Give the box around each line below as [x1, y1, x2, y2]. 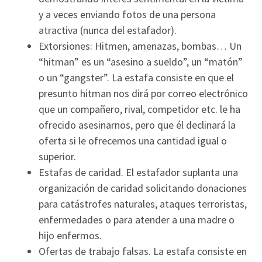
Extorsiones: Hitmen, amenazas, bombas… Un [39, 39, 242, 53]
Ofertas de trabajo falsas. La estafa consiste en [39, 244, 247, 258]
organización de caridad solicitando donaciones [39, 181, 247, 195]
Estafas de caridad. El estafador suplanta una [39, 165, 239, 179]
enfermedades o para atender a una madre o [39, 212, 235, 226]
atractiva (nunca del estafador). [39, 23, 177, 37]
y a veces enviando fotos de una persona [39, 7, 216, 21]
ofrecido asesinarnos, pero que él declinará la [39, 118, 236, 132]
